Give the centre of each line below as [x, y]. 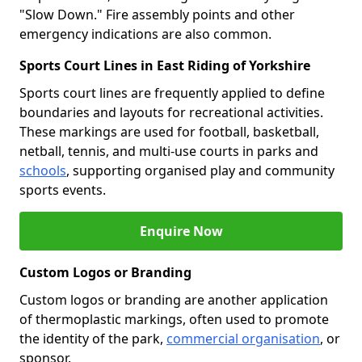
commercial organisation [243, 339]
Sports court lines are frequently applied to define [172, 93]
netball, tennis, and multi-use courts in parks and [169, 151]
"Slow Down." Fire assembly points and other [157, 15]
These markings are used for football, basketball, [169, 132]
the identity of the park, [93, 339]
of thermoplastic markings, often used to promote [174, 319]
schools [43, 170]
